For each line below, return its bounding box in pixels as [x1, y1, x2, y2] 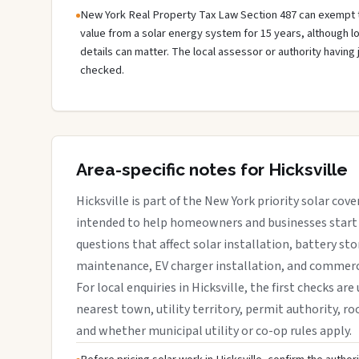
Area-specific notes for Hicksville [76, 159, 348, 179]
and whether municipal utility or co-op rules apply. [76, 321, 352, 340]
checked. [80, 61, 124, 79]
